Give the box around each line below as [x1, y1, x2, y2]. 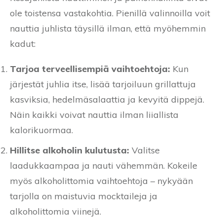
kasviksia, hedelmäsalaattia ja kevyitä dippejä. [10, 94, 204, 106]
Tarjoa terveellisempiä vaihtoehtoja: [10, 63, 170, 75]
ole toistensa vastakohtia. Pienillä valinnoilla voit [10, 7, 210, 19]
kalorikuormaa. [10, 124, 73, 136]
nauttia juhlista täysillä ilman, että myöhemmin [10, 23, 206, 35]
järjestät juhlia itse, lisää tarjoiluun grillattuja [10, 78, 196, 90]
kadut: [10, 38, 36, 50]
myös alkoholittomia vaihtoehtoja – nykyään [10, 175, 193, 187]
